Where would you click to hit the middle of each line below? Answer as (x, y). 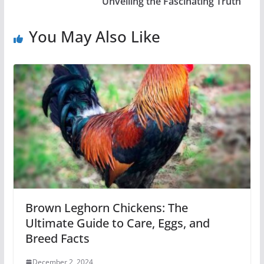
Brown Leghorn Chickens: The (106, 208)
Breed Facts (57, 239)
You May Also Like (94, 36)
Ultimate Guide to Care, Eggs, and (117, 223)
